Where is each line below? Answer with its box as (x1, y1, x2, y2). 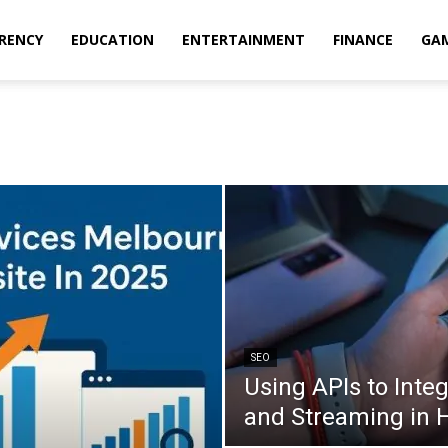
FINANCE (333, 30, 393, 49)
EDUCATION (71, 30, 154, 49)
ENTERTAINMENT (182, 30, 305, 49)
